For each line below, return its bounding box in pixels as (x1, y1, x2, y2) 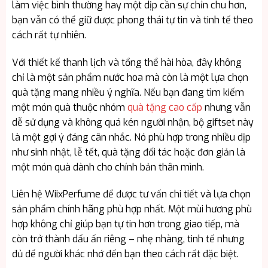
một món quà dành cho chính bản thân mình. (11, 160, 204, 173)
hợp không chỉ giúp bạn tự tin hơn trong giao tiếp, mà (11, 218, 239, 231)
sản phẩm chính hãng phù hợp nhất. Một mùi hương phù (11, 203, 252, 216)
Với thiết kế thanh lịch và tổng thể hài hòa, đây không (11, 56, 242, 69)
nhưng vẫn (202, 100, 251, 114)
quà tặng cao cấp (127, 100, 202, 114)
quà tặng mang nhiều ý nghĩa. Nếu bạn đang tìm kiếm (11, 86, 244, 99)
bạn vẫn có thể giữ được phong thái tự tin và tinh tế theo (11, 13, 253, 26)
